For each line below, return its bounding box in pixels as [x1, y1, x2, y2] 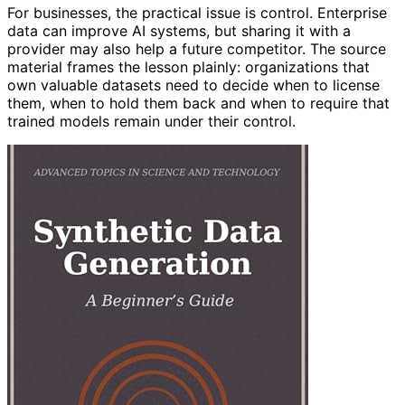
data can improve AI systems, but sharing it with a [7, 21, 351, 40]
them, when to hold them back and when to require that [7, 93, 390, 112]
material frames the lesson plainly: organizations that [7, 57, 370, 76]
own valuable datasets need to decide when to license [7, 75, 380, 94]
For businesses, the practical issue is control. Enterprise [7, 3, 387, 22]
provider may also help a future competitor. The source [7, 39, 386, 58]
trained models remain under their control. [7, 111, 296, 130]
